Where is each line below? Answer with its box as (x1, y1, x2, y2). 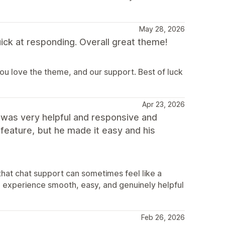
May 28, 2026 (139, 25, 185, 33)
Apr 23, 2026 (142, 100, 185, 108)
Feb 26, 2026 (141, 213, 185, 221)
